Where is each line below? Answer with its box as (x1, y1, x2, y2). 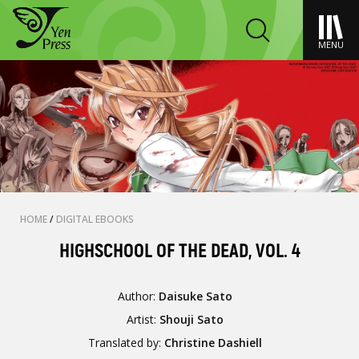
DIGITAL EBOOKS (56, 212, 134, 226)
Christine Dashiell (164, 335, 263, 350)
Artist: (127, 312, 160, 327)
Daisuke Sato (159, 288, 233, 304)
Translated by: (88, 335, 165, 350)
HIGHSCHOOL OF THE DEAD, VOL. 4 (58, 240, 301, 263)
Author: (118, 288, 159, 304)
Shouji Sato (159, 312, 224, 327)
